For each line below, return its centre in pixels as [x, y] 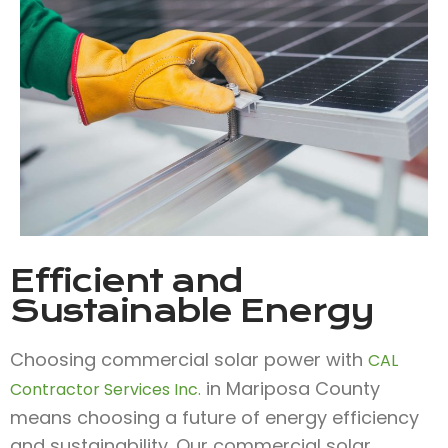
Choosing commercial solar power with [189, 359]
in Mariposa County [290, 388]
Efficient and [126, 280]
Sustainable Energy [191, 310]
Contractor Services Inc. [105, 389]
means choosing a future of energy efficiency [214, 417]
